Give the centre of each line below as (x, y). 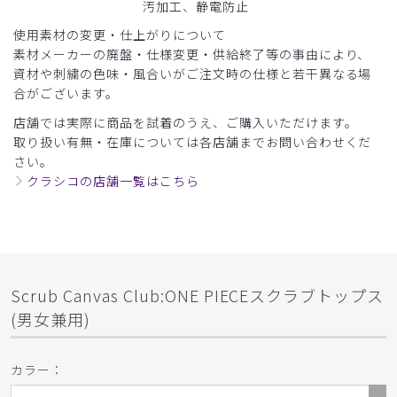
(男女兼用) (51, 319)
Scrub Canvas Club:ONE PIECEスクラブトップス (198, 295)
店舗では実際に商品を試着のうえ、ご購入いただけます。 (186, 122)
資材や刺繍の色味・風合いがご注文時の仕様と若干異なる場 (193, 73)
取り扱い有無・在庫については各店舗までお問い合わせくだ (193, 141)
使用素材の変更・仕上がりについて (120, 34)
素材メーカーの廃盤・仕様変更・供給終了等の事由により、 (192, 54)
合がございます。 (66, 93)
